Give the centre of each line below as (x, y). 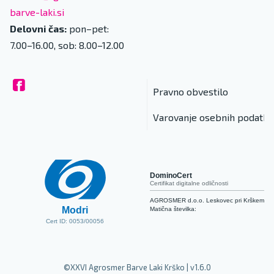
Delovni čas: (38, 29)
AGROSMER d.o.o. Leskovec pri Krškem (207, 201)
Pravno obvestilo (191, 92)
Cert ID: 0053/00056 (75, 221)
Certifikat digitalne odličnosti (189, 183)
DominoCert (171, 176)
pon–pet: (89, 29)
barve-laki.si (37, 12)
